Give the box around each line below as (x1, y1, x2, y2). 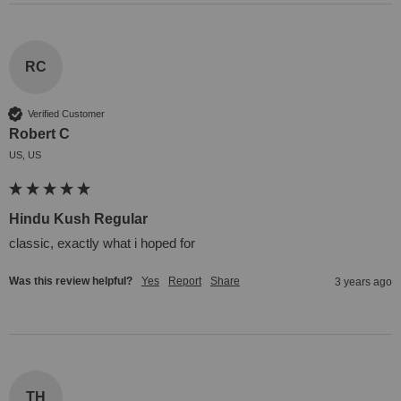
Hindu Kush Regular (9, 211, 148, 227)
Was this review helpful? (9, 275, 132, 288)
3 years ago (335, 276, 392, 289)
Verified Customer (28, 107, 105, 119)
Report (168, 275, 201, 288)
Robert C (9, 126, 70, 142)
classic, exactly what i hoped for (9, 235, 195, 252)
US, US (9, 149, 41, 161)
